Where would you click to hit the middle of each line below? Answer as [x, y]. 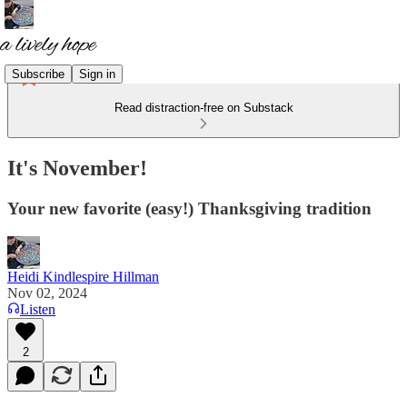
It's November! [77, 168]
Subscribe [38, 74]
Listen [38, 309]
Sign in [97, 74]
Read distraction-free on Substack [203, 108]
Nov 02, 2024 [47, 293]
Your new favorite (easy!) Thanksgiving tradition [189, 208]
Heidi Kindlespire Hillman [83, 276]
